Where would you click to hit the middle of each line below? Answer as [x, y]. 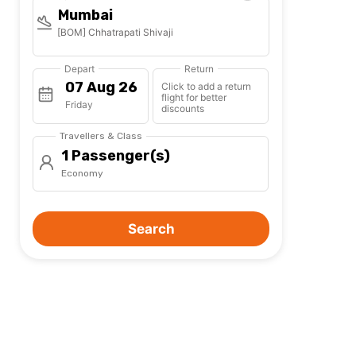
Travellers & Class [101, 136]
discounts [183, 109]
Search [151, 229]
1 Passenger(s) [116, 156]
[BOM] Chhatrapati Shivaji [115, 33]
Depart [79, 69]
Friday [79, 105]
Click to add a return [207, 87]
